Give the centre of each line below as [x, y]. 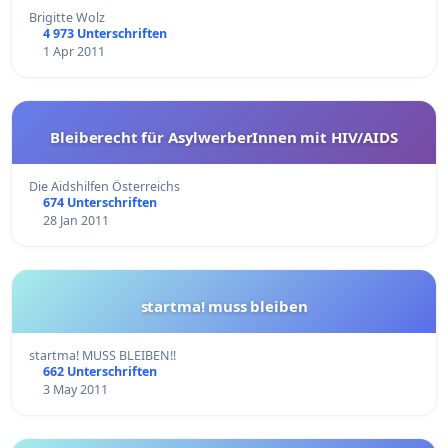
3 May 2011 [75, 389]
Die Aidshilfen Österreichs [104, 186]
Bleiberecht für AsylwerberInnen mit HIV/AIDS [224, 136]
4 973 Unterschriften [104, 33]
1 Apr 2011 [73, 51]
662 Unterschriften [99, 371]
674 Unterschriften [99, 202]
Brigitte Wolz [67, 17]
